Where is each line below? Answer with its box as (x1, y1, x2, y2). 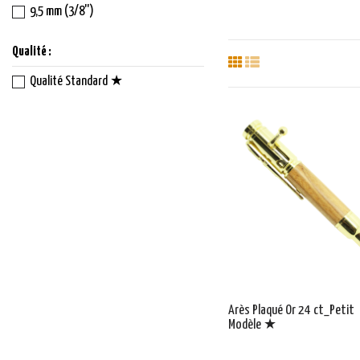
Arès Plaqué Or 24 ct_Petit (227, 304, 354, 318)
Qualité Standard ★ (30, 75, 123, 89)
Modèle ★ (227, 318, 276, 333)
